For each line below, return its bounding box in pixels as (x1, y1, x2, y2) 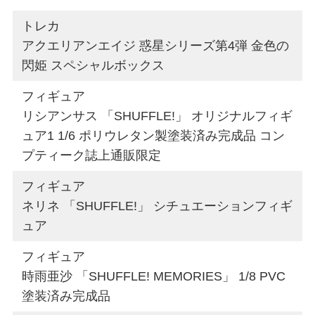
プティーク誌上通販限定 (22, 148, 162, 162)
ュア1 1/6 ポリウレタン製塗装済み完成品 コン (22, 128, 285, 143)
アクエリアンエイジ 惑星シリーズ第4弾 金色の (22, 38, 290, 53)
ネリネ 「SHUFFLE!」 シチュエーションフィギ (22, 198, 293, 213)
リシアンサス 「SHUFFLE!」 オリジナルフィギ (22, 108, 293, 123)
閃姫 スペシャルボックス (22, 58, 165, 72)
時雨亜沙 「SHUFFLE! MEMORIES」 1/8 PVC (22, 269, 286, 283)
